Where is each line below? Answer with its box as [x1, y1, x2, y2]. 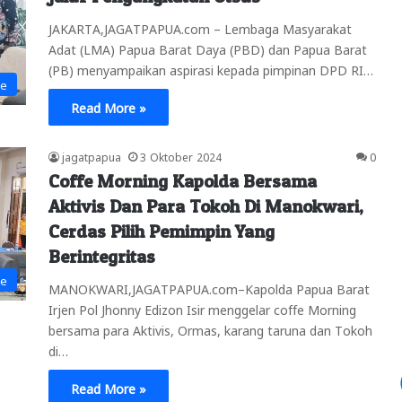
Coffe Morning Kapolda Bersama [48, 170, 317, 192]
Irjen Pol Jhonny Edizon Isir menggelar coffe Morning [48, 301, 356, 316]
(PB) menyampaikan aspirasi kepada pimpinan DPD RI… [48, 61, 373, 76]
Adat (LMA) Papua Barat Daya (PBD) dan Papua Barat [48, 40, 367, 56]
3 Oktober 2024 [140, 149, 222, 162]
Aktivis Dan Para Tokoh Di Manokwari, [48, 195, 363, 217]
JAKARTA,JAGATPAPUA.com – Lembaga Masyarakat [48, 20, 352, 35]
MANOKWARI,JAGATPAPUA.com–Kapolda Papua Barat [48, 280, 370, 295]
